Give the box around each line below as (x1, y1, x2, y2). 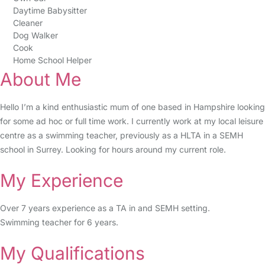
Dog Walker (12, 30, 58, 40)
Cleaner (12, 18, 43, 28)
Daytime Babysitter (12, 5, 87, 15)
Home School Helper (12, 55, 92, 65)
